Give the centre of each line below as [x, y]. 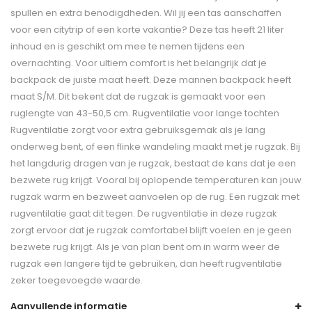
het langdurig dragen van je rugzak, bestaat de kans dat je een [153, 163]
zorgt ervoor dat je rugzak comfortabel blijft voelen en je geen [151, 230]
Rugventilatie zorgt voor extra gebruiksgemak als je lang [138, 130]
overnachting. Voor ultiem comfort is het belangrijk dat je [139, 63]
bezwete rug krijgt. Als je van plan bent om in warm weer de [145, 247]
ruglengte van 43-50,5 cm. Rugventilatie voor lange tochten [145, 113]
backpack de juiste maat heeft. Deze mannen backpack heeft [151, 79]
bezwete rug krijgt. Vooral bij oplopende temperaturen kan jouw [156, 180]
